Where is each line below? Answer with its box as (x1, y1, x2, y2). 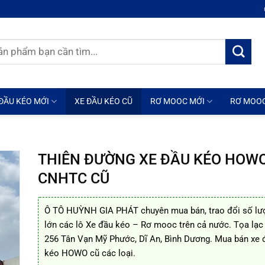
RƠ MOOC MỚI (150, 96, 205, 106)
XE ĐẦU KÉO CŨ (75, 96, 133, 106)
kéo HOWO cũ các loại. (44, 248, 135, 258)
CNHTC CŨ (37, 170, 109, 187)
